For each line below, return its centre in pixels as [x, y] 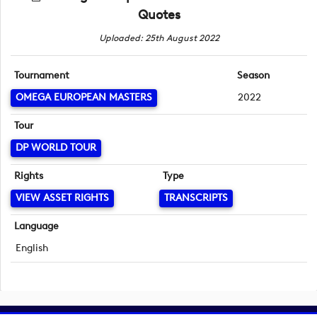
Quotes [159, 15]
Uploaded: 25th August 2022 [159, 38]
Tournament [42, 76]
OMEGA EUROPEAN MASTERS [84, 98]
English [32, 248]
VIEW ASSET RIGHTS [62, 198]
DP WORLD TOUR [56, 148]
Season [253, 76]
